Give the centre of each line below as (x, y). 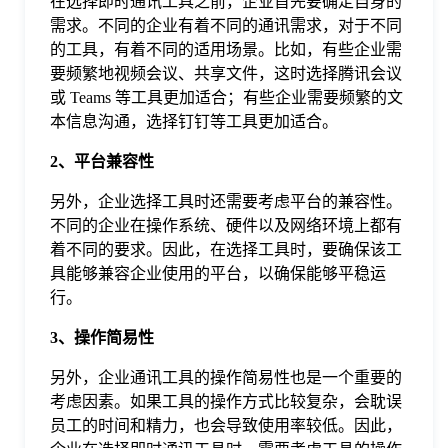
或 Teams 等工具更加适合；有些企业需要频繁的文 (226, 98)
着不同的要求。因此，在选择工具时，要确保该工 (226, 250)
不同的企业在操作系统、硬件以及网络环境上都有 (226, 226)
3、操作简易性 (102, 338)
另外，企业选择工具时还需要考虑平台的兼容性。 (226, 202)
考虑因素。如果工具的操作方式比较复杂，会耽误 (226, 402)
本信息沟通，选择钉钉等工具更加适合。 (194, 122)
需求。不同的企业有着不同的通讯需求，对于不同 (226, 26)
